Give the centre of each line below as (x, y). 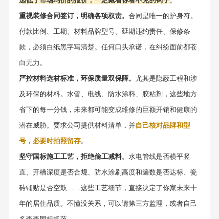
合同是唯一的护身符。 (163, 16)
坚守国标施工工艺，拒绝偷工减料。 (74, 157)
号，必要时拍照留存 (50, 141)
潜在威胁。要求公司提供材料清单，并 (77, 126)
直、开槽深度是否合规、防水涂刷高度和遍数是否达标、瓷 (108, 173)
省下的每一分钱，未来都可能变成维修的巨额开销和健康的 (108, 110)
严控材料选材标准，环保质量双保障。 (77, 79)
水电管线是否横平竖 (159, 157)
